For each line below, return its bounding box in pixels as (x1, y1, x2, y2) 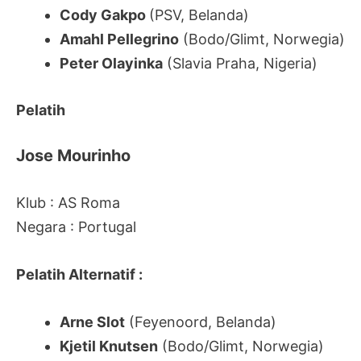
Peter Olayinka (60, 54, 163, 72)
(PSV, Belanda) (149, 6, 249, 23)
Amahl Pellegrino (60, 30, 179, 48)
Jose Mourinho (16, 146, 131, 166)
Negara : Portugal (16, 218, 136, 236)
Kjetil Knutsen (60, 337, 158, 355)
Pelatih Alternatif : (16, 266, 143, 284)
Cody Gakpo (60, 6, 149, 23)
